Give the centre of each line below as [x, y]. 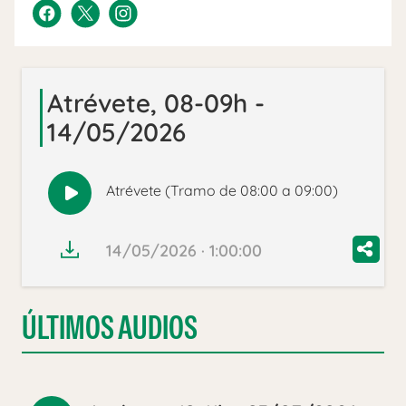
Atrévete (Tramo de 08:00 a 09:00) [222, 191]
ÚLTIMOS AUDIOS [110, 328]
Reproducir [110, 202]
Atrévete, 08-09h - [156, 103]
